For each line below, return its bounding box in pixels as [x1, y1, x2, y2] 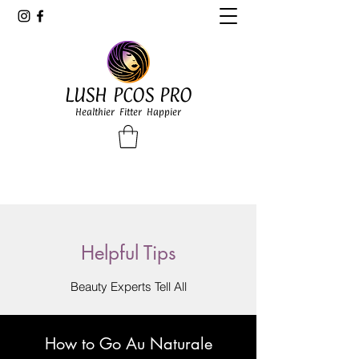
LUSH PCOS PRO [64, 83, 192, 106]
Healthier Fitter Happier [75, 107, 181, 118]
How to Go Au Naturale [44, 333, 212, 354]
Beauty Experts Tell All [70, 278, 187, 294]
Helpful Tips [80, 240, 176, 265]
